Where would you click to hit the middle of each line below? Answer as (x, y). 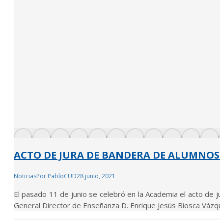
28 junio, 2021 (96, 176)
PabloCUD (62, 176)
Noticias (25, 176)
